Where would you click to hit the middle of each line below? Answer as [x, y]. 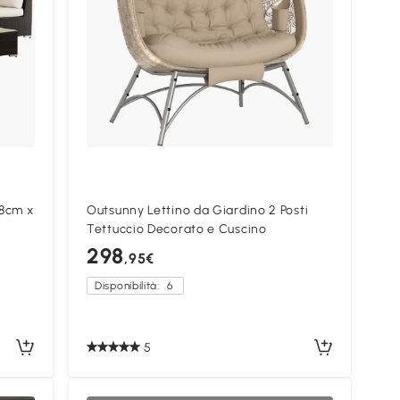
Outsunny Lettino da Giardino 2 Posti [198, 211]
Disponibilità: [129, 286]
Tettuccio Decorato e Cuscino [177, 229]
